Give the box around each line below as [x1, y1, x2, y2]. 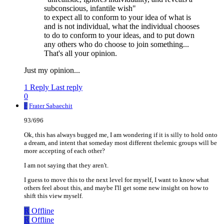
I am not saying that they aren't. [24, 161, 108, 169]
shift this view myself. [24, 192, 83, 200]
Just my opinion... [24, 66, 80, 75]
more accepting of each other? [24, 147, 105, 155]
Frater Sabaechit [29, 102, 72, 110]
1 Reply [24, 83, 49, 92]
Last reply [51, 83, 82, 92]
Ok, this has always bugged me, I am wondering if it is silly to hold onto [24, 131, 217, 139]
